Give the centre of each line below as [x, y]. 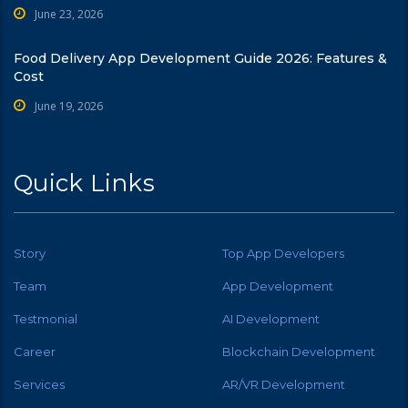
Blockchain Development [299, 351]
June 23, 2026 [69, 14]
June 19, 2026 [69, 106]
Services [39, 384]
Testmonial [46, 318]
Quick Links [84, 183]
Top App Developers [283, 253]
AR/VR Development [284, 384]
